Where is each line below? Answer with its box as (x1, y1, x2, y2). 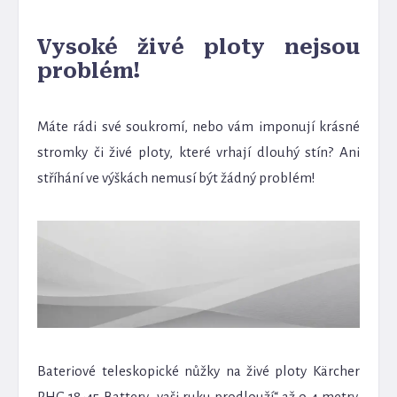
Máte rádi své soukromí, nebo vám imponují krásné (37, 118, 360, 134)
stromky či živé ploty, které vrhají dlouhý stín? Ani (37, 144, 360, 160)
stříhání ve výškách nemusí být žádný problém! (37, 169, 316, 185)
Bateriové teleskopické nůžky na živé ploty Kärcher (37, 362, 360, 378)
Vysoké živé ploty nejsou (37, 35, 360, 59)
